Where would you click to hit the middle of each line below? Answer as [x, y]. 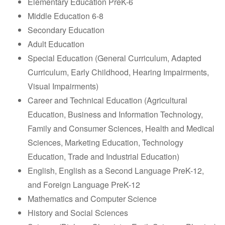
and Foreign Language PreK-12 [84, 184]
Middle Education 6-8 [66, 16]
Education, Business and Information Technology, [115, 114]
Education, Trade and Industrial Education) [103, 156]
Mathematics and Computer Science [92, 198]
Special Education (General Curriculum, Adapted [115, 58]
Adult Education [56, 44]
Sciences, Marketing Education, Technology [105, 142]
